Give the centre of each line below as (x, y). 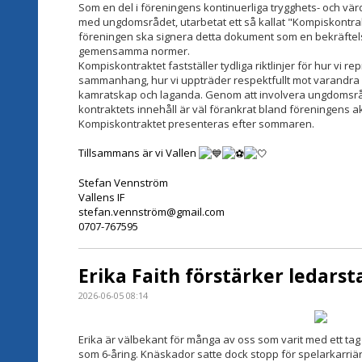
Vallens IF (101, 198)
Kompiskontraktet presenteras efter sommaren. (196, 123)
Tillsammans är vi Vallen (139, 152)
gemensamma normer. (134, 51)
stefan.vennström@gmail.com (152, 212)
